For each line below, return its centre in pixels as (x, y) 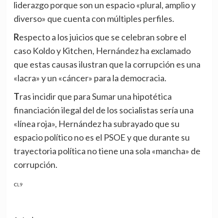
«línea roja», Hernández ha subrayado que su (96, 124)
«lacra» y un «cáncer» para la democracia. (90, 78)
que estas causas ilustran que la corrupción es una (107, 64)
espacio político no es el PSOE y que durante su (101, 137)
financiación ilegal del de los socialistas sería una (103, 110)
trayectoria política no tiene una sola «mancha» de (107, 151)
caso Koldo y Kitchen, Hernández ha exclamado (102, 51)
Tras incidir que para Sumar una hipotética (16, 97)
